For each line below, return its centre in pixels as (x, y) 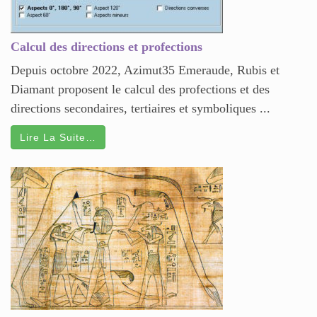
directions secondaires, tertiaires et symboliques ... (140, 109)
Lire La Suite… (58, 138)
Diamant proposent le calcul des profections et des (140, 90)
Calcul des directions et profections (106, 47)
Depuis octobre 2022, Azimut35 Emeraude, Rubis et (145, 70)
